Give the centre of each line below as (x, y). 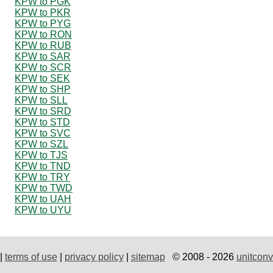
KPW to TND (43, 166)
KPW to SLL (41, 100)
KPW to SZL (41, 144)
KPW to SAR (43, 56)
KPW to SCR (43, 67)
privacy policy (94, 257)
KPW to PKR (43, 12)
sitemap (148, 257)
